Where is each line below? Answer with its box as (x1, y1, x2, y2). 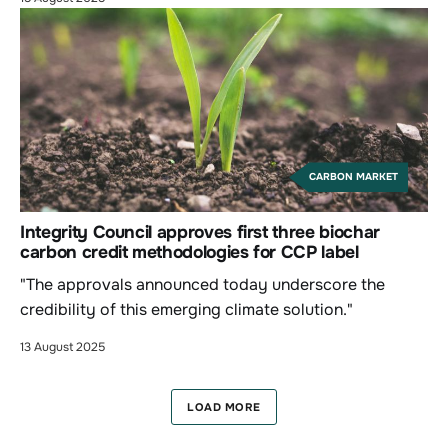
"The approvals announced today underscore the (20, 274, 385, 296)
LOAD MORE (187, 399, 261, 414)
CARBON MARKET (309, 170, 398, 184)
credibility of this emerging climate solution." (20, 299, 353, 321)
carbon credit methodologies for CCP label (20, 241, 359, 264)
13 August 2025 (20, 339, 105, 356)
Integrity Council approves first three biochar (20, 221, 380, 244)
